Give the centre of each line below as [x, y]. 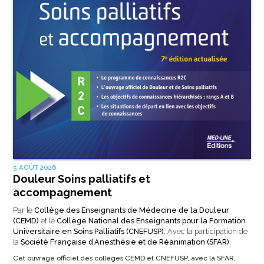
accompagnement [62, 193]
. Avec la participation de [205, 232]
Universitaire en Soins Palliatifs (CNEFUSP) [88, 232]
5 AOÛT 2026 [34, 168]
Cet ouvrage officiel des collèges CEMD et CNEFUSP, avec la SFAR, [124, 258]
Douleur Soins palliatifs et [81, 179]
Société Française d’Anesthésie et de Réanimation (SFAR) [125, 242]
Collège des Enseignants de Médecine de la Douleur [131, 210]
